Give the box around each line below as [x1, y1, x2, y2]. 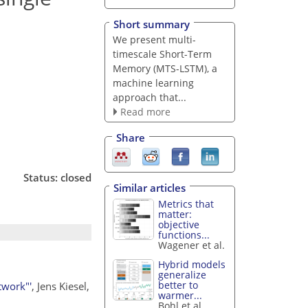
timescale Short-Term [112, 47, 212, 60]
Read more [120, 104, 170, 118]
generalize [158, 268, 207, 282]
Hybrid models [158, 258, 226, 272]
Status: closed [23, 170, 91, 184]
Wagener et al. [158, 238, 225, 252]
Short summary [113, 16, 190, 31]
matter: [158, 207, 192, 221]
